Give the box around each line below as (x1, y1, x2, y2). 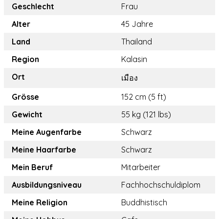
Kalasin (121, 54, 147, 65)
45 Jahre (121, 19, 153, 29)
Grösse (12, 92, 39, 102)
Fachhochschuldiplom (121, 180, 200, 190)
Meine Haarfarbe (12, 145, 76, 155)
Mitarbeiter (121, 162, 160, 173)
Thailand (121, 37, 152, 47)
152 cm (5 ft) (121, 92, 166, 102)
